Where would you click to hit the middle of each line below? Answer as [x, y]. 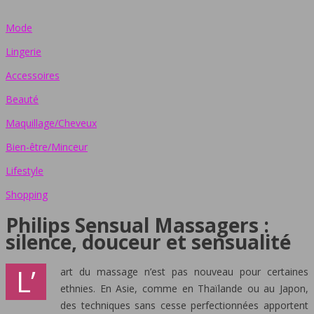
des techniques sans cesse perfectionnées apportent [184, 305]
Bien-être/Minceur [47, 147]
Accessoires [33, 75]
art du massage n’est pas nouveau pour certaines [184, 271]
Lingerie [23, 52]
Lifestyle [25, 171]
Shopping [27, 194]
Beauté [22, 99]
